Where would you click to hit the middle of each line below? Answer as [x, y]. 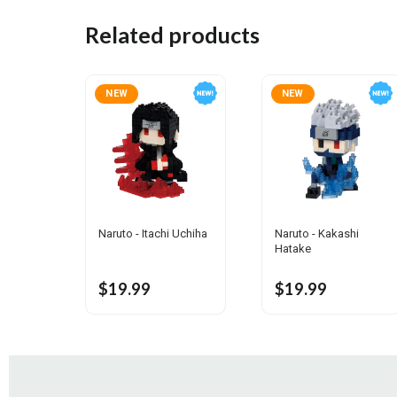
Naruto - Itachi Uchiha [153, 234]
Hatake [292, 249]
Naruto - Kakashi [316, 234]
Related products [173, 34]
